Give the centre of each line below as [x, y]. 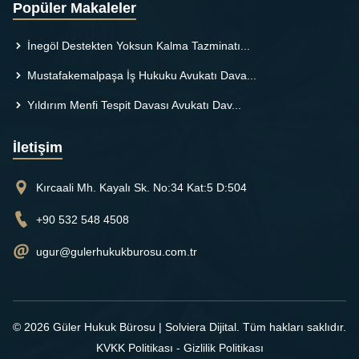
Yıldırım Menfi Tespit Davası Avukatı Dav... [133, 105]
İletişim [38, 147]
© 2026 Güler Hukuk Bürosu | [89, 327]
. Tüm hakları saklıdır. [291, 327]
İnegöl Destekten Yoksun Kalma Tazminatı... [137, 45]
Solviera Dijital [201, 327]
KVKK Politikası [134, 347]
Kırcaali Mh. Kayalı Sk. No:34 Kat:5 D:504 [141, 187]
